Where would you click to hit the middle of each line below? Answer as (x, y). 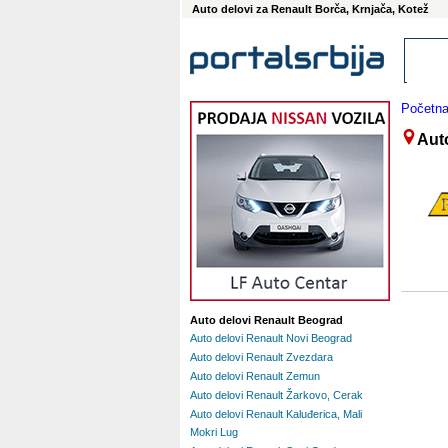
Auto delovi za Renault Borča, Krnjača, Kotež (310, 9)
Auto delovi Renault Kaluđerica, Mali (276, 414)
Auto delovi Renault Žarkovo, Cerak (276, 395)
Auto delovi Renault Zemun (255, 376)
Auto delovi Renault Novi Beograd (271, 338)
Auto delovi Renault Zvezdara (261, 357)
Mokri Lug (214, 432)
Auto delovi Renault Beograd (266, 320)
